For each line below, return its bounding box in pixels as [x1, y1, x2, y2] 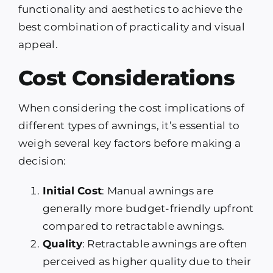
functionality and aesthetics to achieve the [18, 3, 243, 16]
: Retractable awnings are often [82, 238, 247, 250]
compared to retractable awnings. [42, 220, 225, 233]
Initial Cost [42, 185, 102, 197]
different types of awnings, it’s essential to [18, 119, 240, 132]
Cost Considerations [18, 65, 235, 91]
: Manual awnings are [102, 185, 214, 197]
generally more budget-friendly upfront [42, 202, 254, 215]
